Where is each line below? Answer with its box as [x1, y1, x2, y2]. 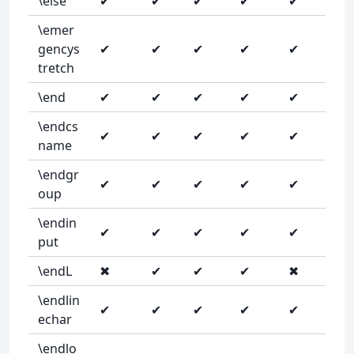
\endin [38, 214, 77, 232]
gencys [38, 40, 80, 58]
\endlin [38, 292, 80, 309]
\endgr [38, 166, 79, 183]
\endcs [38, 118, 78, 135]
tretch [38, 59, 74, 77]
